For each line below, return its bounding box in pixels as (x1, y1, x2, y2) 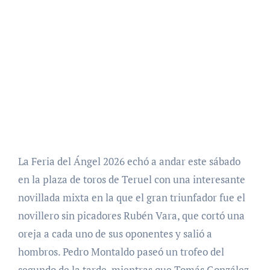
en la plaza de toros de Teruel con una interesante (17, 172, 245, 186)
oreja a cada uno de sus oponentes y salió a (17, 226, 212, 240)
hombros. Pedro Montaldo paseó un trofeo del (17, 244, 224, 259)
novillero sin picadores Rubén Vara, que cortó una (17, 208, 245, 222)
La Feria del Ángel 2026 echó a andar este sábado (17, 154, 240, 168)
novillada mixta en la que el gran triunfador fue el (17, 190, 245, 204)
